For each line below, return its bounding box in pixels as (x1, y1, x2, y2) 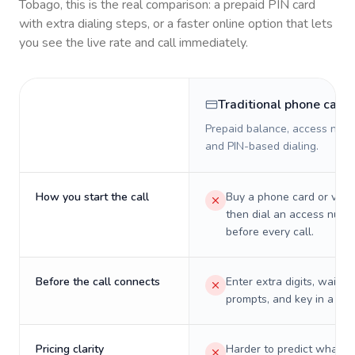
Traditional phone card (218, 96, 349, 113)
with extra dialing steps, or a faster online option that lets (19, 15, 333, 32)
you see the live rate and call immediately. (19, 34, 248, 52)
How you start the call (36, 189, 149, 204)
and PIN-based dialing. (205, 139, 319, 154)
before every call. (226, 224, 314, 239)
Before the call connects (36, 274, 160, 289)
